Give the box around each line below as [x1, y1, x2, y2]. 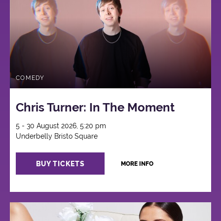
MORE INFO [120, 160, 153, 168]
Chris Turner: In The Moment [16, 100, 175, 115]
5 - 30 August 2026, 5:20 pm [16, 122, 107, 130]
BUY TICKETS [36, 159, 85, 168]
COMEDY [16, 74, 45, 81]
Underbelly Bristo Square [16, 132, 98, 141]
